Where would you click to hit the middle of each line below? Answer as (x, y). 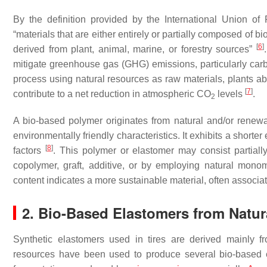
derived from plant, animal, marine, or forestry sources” (135, 49)
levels (230, 94)
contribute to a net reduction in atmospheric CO (112, 94)
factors (29, 150)
